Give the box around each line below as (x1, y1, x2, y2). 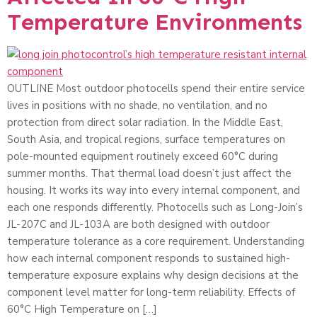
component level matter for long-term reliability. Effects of (7, 285, 295, 300)
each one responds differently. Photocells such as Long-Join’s (7, 200, 303, 215)
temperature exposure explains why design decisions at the (7, 268, 299, 283)
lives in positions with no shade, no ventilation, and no (7, 98, 267, 113)
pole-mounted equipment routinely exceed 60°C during (7, 149, 278, 164)
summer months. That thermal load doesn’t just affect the (7, 166, 292, 181)
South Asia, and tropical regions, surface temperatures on (7, 132, 285, 147)
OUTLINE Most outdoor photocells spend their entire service (7, 81, 305, 96)
